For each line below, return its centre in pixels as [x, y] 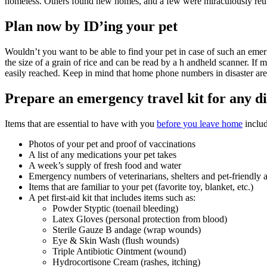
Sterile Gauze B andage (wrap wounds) [127, 229]
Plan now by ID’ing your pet [91, 26]
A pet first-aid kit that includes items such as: [112, 197]
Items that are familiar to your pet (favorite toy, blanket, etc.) [141, 187]
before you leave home [200, 123]
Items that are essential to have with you [81, 123]
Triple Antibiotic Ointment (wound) [119, 251]
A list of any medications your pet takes [103, 154]
